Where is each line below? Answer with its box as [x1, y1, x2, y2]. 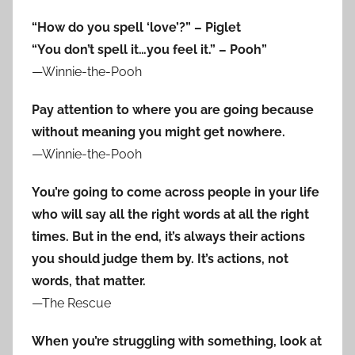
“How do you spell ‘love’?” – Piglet [32, 20, 241, 36]
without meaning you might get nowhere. [32, 124, 285, 140]
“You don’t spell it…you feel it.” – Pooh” [32, 42, 267, 58]
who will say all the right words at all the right [32, 207, 309, 223]
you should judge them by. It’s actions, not [32, 251, 288, 267]
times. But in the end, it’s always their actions [32, 229, 305, 245]
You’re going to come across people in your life [32, 185, 319, 200]
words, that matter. [32, 273, 146, 289]
